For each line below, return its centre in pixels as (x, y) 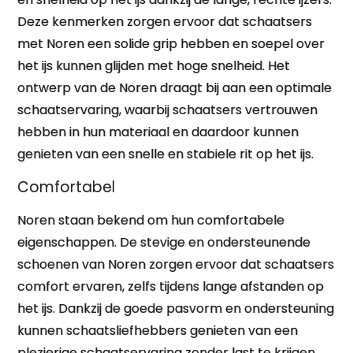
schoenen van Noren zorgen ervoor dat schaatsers (176, 264)
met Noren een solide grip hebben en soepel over (171, 44)
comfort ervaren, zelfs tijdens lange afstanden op (171, 286)
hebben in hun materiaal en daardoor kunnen (158, 132)
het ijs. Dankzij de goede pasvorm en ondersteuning (176, 308)
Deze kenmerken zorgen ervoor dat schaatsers (165, 22)
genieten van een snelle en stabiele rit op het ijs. (166, 154)
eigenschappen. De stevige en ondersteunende (164, 242)
